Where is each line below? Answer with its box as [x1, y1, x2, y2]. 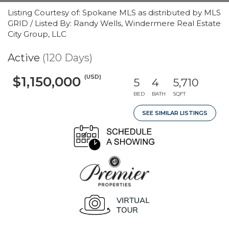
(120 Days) [42, 52, 93, 64]
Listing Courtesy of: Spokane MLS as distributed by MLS [8, 8, 221, 17]
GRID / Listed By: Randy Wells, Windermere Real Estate [8, 18, 221, 28]
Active [8, 52, 40, 64]
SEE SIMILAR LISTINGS [142, 109, 208, 117]
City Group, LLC [8, 29, 66, 39]
